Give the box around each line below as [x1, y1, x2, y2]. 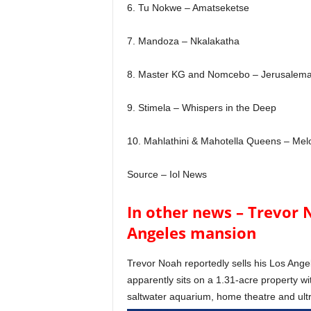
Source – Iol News [126, 168, 207, 180]
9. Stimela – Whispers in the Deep [126, 101, 276, 113]
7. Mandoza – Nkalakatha [126, 35, 239, 47]
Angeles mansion [126, 221, 256, 243]
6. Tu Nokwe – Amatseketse [126, 1, 249, 13]
